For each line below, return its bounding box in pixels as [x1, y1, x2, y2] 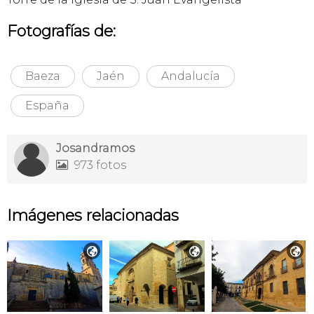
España [25, 99, 69, 112]
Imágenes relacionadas [7, 206, 179, 225]
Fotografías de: [7, 22, 116, 41]
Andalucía [161, 69, 220, 83]
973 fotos [71, 158, 126, 172]
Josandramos [56, 142, 135, 155]
